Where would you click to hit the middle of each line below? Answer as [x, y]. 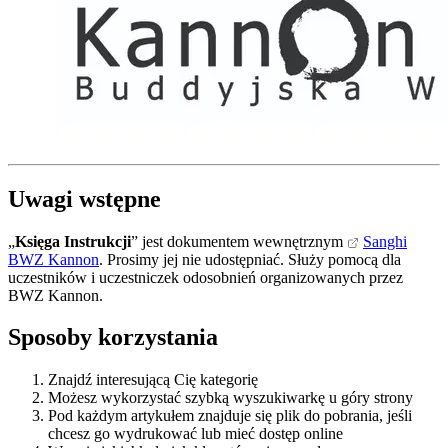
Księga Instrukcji [73, 241]
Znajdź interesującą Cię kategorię [153, 380]
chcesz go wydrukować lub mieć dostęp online [195, 434]
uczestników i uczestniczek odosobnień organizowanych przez [205, 277]
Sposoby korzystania [113, 337]
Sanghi [385, 241]
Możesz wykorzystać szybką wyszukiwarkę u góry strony [230, 398]
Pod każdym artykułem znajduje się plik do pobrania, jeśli [230, 416]
